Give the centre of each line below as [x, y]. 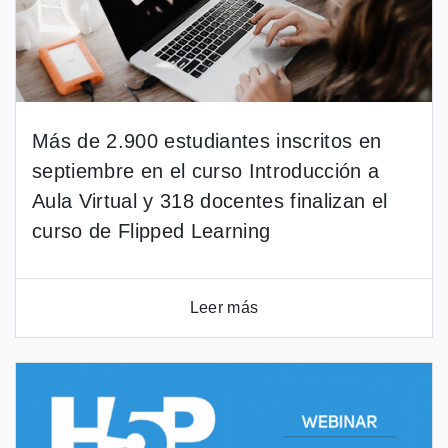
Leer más [224, 307]
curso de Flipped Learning [151, 231]
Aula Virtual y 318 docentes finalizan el [210, 201]
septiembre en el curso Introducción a [206, 171]
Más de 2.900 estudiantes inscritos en [207, 141]
